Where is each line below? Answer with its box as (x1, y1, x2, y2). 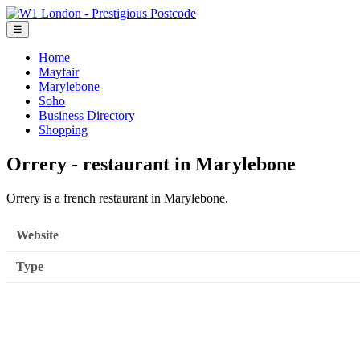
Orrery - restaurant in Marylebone (6, 153, 296, 174)
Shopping (39, 123, 88, 137)
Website (16, 228, 59, 243)
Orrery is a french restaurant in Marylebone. (6, 190, 228, 205)
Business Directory (39, 108, 135, 122)
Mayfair (39, 65, 79, 79)
